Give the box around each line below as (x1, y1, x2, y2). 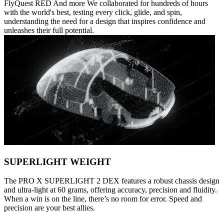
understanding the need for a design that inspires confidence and (4, 16, 205, 25)
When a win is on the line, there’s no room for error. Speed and (4, 194, 202, 203)
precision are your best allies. (4, 203, 95, 212)
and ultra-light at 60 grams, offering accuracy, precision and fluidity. (4, 185, 217, 194)
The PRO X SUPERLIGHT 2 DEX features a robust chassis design (4, 176, 219, 185)
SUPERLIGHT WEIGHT (4, 156, 111, 167)
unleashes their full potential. (4, 25, 94, 34)
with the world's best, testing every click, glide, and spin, (4, 7, 182, 16)
